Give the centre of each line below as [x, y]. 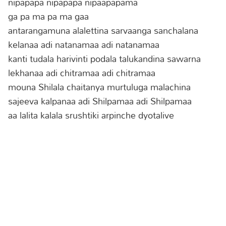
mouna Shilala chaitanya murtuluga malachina [99, 87]
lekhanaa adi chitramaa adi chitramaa [82, 72]
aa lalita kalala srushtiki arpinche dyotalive [91, 115]
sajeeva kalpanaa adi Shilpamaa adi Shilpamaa [100, 101]
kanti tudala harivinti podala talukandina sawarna [104, 58]
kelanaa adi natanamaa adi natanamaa [84, 44]
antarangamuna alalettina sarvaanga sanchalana [103, 30]
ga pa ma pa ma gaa [48, 16]
